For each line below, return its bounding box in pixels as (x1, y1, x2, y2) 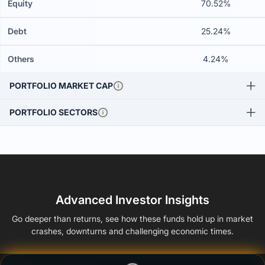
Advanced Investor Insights (56, 193, 209, 207)
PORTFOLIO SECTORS (9, 107, 98, 117)
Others (8, 54, 34, 64)
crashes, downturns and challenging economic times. (31, 226, 234, 236)
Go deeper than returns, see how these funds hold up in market (12, 214, 253, 224)
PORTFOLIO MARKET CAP (9, 80, 113, 91)
